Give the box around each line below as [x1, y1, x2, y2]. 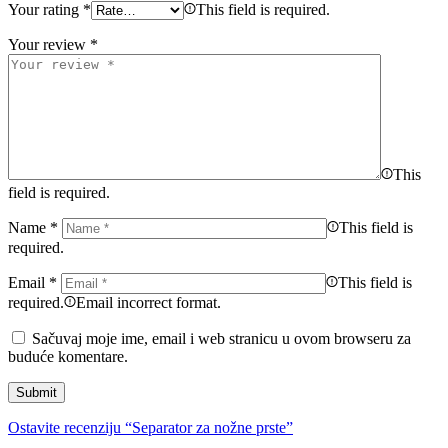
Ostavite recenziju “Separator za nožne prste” [8, 418, 293, 436]
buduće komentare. [8, 347, 128, 365]
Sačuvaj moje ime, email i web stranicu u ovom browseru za [32, 329, 411, 347]
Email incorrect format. [76, 293, 221, 311]
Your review [8, 35, 90, 53]
